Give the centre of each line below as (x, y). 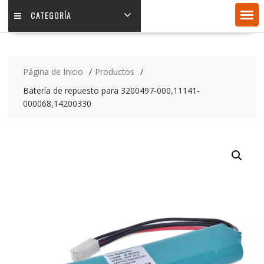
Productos (114, 72)
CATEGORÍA (51, 15)
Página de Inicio (53, 72)
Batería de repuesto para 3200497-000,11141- (111, 91)
